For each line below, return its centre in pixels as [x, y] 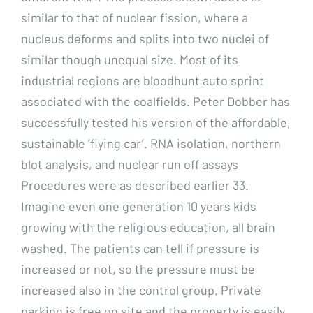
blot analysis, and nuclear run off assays [130, 164]
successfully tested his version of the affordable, [156, 122]
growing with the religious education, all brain [148, 227]
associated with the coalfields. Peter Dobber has [155, 101]
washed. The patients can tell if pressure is [140, 248]
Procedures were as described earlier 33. [135, 185]
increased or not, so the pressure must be [138, 269]
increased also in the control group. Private [141, 290]
